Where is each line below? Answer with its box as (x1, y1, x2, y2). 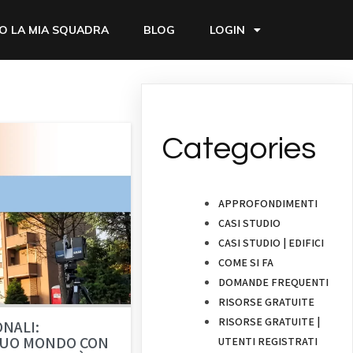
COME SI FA (218, 255, 274, 270)
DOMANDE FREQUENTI (218, 275, 329, 290)
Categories (162, 132, 317, 165)
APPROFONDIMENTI (218, 196, 318, 211)
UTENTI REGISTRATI (218, 334, 318, 349)
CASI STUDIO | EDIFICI (218, 236, 325, 251)
